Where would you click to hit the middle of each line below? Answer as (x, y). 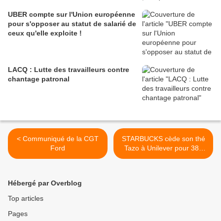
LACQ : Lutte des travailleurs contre (69, 70)
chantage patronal (39, 79)
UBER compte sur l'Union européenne (72, 15)
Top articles (26, 199)
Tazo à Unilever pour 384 (163, 148)
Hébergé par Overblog (45, 183)
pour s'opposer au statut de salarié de (72, 24)
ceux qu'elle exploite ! (45, 33)
